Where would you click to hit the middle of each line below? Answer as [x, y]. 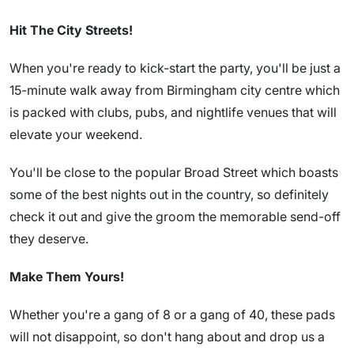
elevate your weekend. [76, 134]
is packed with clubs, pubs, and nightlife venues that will [173, 112]
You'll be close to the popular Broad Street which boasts [174, 172]
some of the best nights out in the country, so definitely [169, 194]
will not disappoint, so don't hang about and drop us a [167, 337]
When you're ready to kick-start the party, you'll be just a [175, 68]
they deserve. [49, 239]
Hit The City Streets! [71, 30]
